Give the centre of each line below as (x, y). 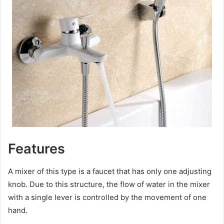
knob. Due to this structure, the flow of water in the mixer (109, 184)
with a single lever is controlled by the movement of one (107, 197)
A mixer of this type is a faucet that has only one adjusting (110, 171)
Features (36, 149)
